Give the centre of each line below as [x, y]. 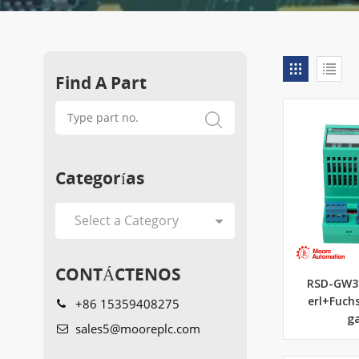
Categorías [99, 177]
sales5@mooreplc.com [137, 328]
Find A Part [101, 82]
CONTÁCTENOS [118, 273]
